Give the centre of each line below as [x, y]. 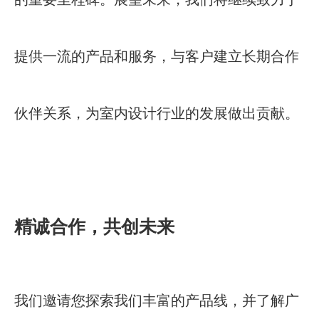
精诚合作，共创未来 [94, 227]
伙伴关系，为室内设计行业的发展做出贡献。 [157, 114]
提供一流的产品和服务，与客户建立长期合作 [157, 57]
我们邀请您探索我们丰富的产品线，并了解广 [157, 301]
